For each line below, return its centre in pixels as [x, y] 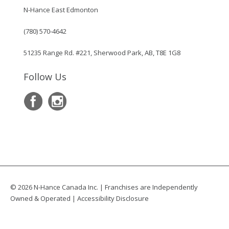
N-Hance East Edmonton [61, 10]
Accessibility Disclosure [113, 199]
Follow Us [45, 77]
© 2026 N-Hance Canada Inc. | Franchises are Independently [104, 187]
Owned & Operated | [44, 199]
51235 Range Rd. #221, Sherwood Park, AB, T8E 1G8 [102, 53]
